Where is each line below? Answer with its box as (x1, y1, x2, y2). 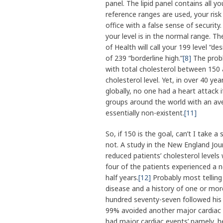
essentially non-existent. (106, 108, 184, 118)
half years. (106, 173, 138, 183)
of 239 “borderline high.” (106, 53, 183, 63)
